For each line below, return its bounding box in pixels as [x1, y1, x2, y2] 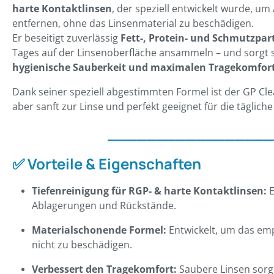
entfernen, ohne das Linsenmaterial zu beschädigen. [12, 17, 254, 31]
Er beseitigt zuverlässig [12, 31, 120, 45]
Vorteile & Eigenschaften [28, 154, 201, 174]
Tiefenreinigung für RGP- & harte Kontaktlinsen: [32, 184, 267, 198]
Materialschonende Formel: [32, 223, 166, 237]
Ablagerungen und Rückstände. [32, 199, 176, 213]
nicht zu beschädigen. [32, 238, 132, 252]
